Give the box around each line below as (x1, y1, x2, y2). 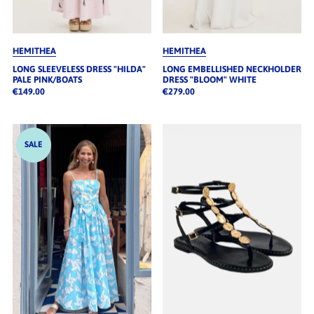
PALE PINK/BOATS (12, 74, 82, 85)
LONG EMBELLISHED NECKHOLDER (162, 63, 301, 74)
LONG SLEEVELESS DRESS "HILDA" (12, 63, 146, 74)
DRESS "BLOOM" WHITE (162, 74, 257, 85)
